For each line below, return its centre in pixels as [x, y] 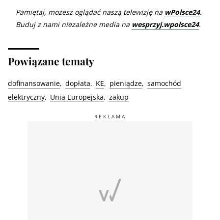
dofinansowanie [34, 83]
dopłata [78, 83]
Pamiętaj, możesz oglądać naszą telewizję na [90, 12]
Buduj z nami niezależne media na [74, 24]
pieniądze [126, 83]
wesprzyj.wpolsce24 [165, 24]
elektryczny [26, 97]
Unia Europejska [77, 97]
